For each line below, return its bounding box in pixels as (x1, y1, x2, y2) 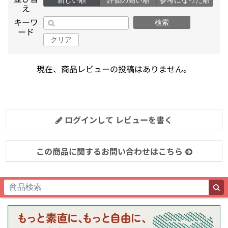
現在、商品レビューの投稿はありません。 (37, 62, 191, 75)
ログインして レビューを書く (63, 113, 173, 126)
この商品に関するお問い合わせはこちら (36, 145, 183, 157)
